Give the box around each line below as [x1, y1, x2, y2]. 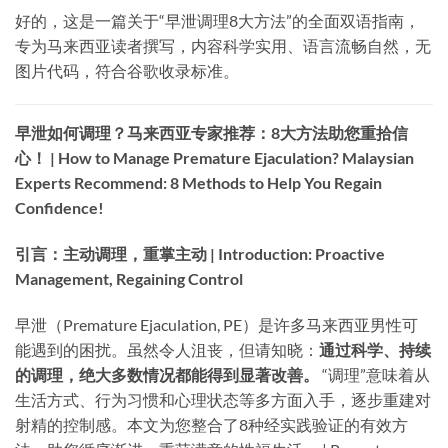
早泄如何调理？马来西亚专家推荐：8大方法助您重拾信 [15, 123, 408, 143]
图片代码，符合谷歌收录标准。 [15, 61, 239, 81]
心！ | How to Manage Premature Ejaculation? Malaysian [15, 148, 414, 168]
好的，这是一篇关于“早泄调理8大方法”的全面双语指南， [15, 11, 420, 31]
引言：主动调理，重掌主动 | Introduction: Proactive [15, 243, 385, 263]
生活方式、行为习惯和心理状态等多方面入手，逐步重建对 [15, 389, 431, 409]
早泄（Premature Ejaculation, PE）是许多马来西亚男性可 [15, 314, 418, 334]
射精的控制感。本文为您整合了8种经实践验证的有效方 [15, 414, 408, 434]
